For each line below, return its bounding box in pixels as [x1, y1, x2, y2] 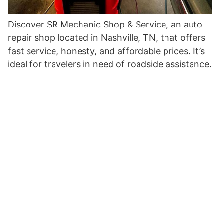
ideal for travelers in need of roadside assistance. [8, 59, 212, 69]
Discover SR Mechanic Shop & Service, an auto [8, 19, 202, 29]
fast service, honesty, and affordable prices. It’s [8, 46, 205, 56]
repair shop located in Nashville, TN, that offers [8, 32, 205, 43]
